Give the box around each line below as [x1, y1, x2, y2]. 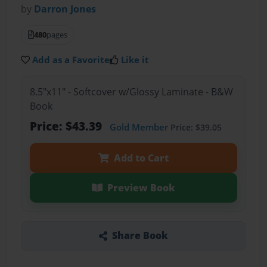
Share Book [111, 229, 168, 243]
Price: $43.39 [29, 117, 105, 134]
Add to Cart [113, 151, 169, 164]
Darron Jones [34, 2, 97, 16]
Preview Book [107, 181, 175, 194]
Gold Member [109, 120, 168, 133]
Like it [121, 54, 150, 66]
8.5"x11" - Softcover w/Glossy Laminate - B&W [29, 85, 233, 98]
